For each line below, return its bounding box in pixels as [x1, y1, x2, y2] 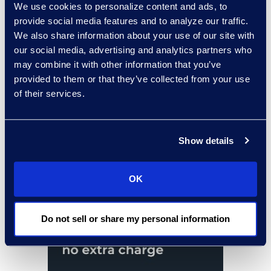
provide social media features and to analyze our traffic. [14, 16, 249, 27]
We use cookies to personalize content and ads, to [14, 1, 227, 12]
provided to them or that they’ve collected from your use [14, 74, 250, 85]
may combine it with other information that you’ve [14, 59, 221, 70]
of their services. [14, 88, 85, 99]
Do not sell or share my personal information [41, 213, 230, 224]
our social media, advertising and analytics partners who [14, 45, 252, 56]
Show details [178, 135, 234, 146]
